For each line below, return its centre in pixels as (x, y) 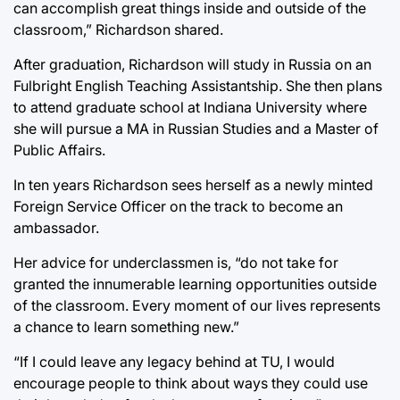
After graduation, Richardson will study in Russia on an (192, 64)
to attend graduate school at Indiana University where (190, 107)
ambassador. (56, 227)
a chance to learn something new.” (126, 326)
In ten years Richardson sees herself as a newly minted (193, 184)
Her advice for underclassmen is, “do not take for (176, 262)
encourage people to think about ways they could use (191, 383)
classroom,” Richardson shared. (118, 29)
